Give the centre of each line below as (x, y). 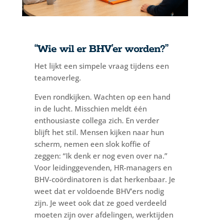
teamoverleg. (57, 77)
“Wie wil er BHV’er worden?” (101, 49)
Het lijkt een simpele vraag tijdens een (101, 66)
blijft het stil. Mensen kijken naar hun (99, 132)
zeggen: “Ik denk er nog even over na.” (101, 155)
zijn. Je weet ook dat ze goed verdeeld (100, 203)
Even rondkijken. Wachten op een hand (102, 96)
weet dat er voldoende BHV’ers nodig (99, 191)
